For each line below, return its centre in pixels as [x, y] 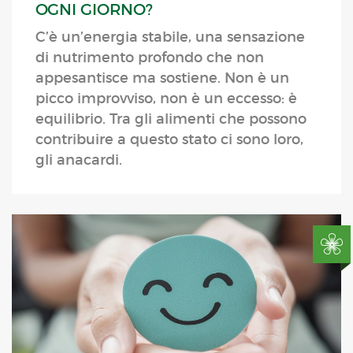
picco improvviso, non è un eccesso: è [166, 99]
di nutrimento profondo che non [150, 58]
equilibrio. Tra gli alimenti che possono [171, 119]
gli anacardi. [79, 160]
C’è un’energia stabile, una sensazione [170, 37]
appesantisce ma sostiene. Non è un [162, 78]
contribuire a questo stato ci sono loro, [169, 140]
